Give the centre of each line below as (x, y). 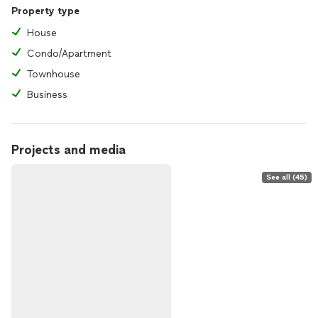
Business (47, 95)
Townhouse (54, 74)
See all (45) (287, 177)
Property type (45, 11)
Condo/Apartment (69, 54)
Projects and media (68, 150)
